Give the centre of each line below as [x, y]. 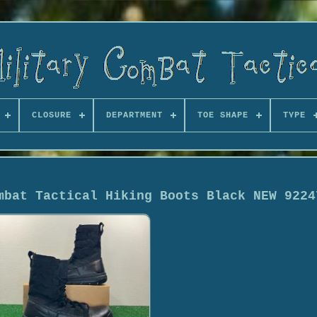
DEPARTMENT [134, 115]
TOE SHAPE [223, 115]
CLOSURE [51, 115]
